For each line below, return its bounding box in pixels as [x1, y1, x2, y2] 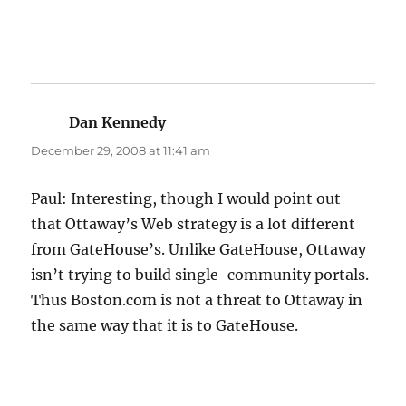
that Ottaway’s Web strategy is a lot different [31, 215, 356, 234]
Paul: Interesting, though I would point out [31, 189, 342, 208]
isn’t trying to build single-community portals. [31, 266, 370, 285]
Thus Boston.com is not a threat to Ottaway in [31, 291, 363, 310]
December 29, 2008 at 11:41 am [31, 143, 211, 159]
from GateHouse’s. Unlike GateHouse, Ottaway [31, 240, 367, 259]
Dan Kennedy [69, 113, 167, 132]
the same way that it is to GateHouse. [31, 316, 299, 335]
